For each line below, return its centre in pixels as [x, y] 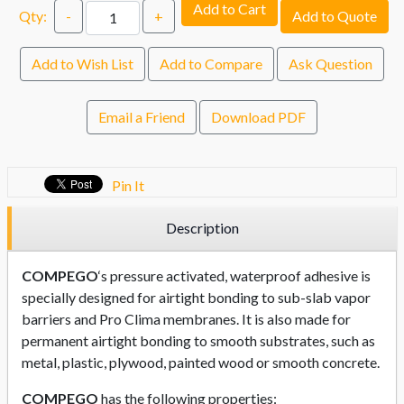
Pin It [128, 185]
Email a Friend [142, 116]
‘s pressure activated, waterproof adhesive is [234, 275]
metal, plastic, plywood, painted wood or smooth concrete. [201, 362]
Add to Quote [335, 15]
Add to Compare [211, 63]
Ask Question [331, 63]
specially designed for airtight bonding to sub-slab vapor [196, 297]
